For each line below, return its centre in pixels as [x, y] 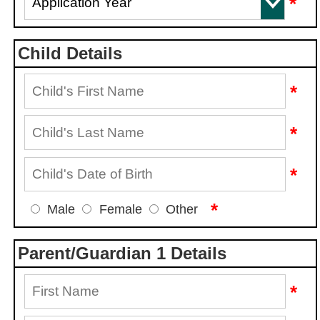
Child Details [70, 53]
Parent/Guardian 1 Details [122, 253]
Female [120, 209]
